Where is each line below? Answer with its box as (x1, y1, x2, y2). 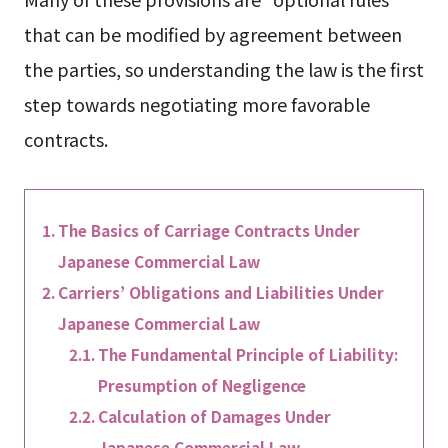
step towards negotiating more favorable (23, 91, 370, 117)
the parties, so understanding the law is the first (23, 56, 424, 82)
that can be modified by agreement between (23, 21, 402, 47)
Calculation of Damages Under (98, 405, 332, 427)
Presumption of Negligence (98, 374, 307, 396)
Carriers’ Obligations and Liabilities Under (57, 281, 384, 303)
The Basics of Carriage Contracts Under (57, 219, 360, 241)
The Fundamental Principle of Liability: (98, 343, 399, 365)
